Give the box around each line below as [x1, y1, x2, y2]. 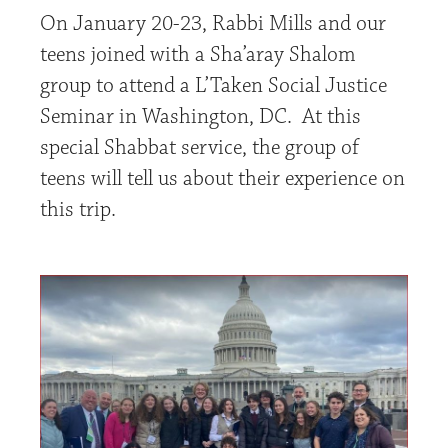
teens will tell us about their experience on [40, 165, 405, 193]
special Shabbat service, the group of [40, 134, 359, 162]
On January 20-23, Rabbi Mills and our [40, 10, 386, 38]
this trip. [40, 196, 116, 224]
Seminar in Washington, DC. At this [40, 103, 361, 131]
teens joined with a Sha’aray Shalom [40, 41, 361, 69]
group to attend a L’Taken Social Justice [40, 72, 387, 100]
